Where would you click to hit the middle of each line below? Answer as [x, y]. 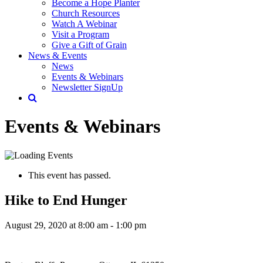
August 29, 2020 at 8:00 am [56, 225]
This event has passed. [70, 175]
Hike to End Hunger [66, 200]
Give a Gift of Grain [89, 45]
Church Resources [86, 13]
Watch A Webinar [84, 24]
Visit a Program [80, 34]
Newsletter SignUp [87, 87]
